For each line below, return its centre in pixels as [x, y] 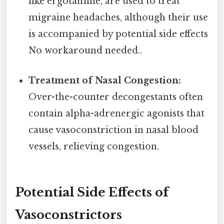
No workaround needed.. [85, 51]
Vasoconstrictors [69, 215]
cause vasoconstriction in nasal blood [114, 130]
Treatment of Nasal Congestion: [105, 80]
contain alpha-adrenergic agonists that [117, 113]
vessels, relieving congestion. [94, 146]
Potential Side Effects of [92, 192]
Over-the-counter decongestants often [116, 97]
